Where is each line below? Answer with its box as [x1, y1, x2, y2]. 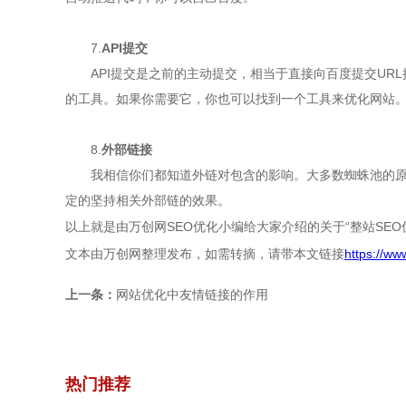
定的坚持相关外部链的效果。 [65, 193, 230, 208]
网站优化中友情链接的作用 [116, 287, 268, 302]
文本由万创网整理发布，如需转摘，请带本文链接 [65, 246, 344, 261]
